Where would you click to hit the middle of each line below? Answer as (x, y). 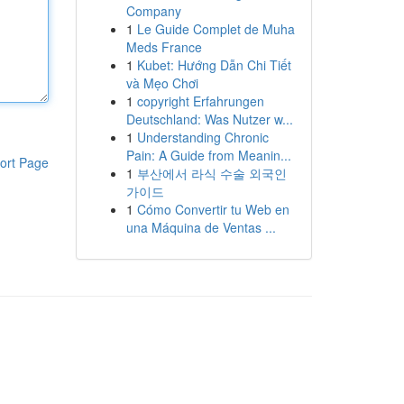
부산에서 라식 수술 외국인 (211, 173)
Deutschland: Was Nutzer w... (209, 119)
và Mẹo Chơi (162, 83)
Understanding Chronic (202, 137)
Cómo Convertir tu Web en (213, 209)
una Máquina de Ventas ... (201, 227)
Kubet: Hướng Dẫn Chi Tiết (214, 65)
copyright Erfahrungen (200, 101)
